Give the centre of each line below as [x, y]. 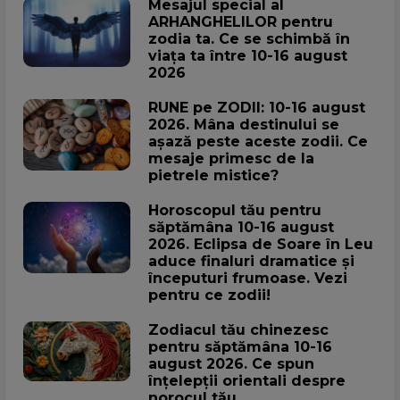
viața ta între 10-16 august [248, 56]
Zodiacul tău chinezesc [238, 330]
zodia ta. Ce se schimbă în [249, 39]
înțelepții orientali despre [247, 381]
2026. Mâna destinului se [244, 125]
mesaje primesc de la [231, 159]
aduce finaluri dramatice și [251, 262]
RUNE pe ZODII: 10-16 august [257, 108]
